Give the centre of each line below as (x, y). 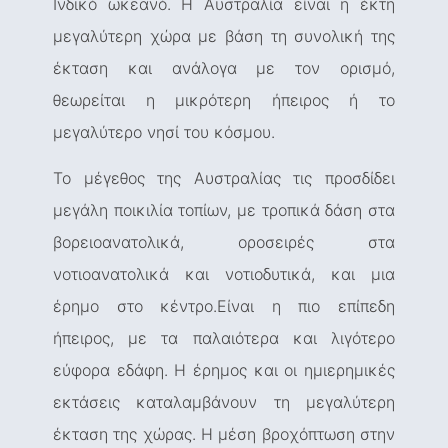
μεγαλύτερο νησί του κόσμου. (164, 131)
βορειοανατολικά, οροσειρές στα (224, 242)
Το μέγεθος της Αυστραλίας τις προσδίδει (224, 178)
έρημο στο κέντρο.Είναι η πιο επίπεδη (224, 306)
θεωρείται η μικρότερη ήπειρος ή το (224, 99)
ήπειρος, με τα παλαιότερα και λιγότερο (224, 338)
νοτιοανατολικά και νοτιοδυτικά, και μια (224, 274)
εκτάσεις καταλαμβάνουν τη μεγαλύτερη (224, 402)
